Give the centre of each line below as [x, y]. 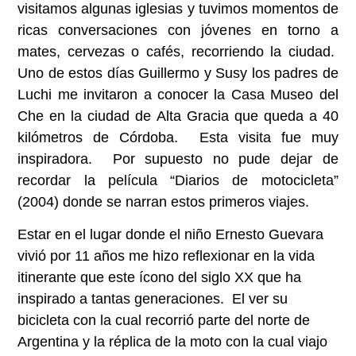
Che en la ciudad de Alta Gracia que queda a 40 [178, 116]
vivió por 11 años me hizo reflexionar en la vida [166, 256]
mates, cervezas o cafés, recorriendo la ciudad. [178, 51]
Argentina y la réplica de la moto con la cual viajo [173, 342]
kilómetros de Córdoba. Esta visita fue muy [178, 137]
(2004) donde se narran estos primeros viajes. [164, 201]
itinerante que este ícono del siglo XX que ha [160, 278]
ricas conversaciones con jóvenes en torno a [178, 30]
